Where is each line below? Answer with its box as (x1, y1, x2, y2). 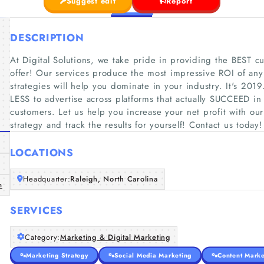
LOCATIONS (10, 145, 74, 160)
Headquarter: (23, 173, 71, 184)
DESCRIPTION (10, 31, 84, 45)
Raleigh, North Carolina (70, 173, 158, 184)
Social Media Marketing (114, 250, 192, 259)
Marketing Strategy (26, 250, 88, 259)
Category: (25, 231, 60, 243)
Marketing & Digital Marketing (60, 231, 170, 243)
